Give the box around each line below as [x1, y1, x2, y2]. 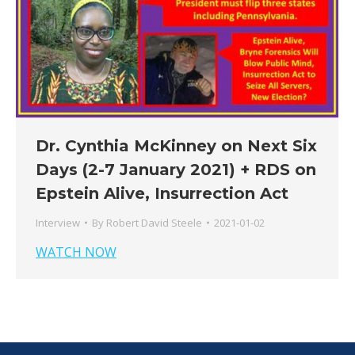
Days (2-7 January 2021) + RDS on [36, 159, 316, 179]
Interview [36, 215, 80, 230]
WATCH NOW [36, 242, 116, 261]
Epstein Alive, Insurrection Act [36, 183, 288, 203]
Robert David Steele [106, 215, 202, 230]
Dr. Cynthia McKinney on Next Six [36, 136, 317, 155]
